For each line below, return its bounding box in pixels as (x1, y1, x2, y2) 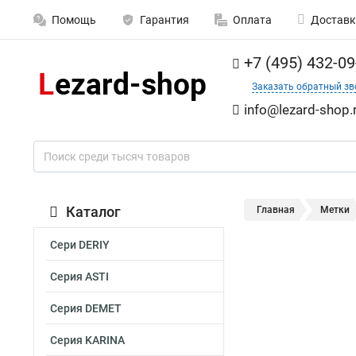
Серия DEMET (50, 302, 122, 315)
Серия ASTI (50, 270, 109, 283)
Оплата (233, 14, 272, 26)
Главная (257, 204, 295, 215)
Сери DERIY (50, 238, 110, 251)
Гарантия (140, 14, 189, 26)
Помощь (52, 14, 96, 26)
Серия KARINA (50, 334, 125, 346)
